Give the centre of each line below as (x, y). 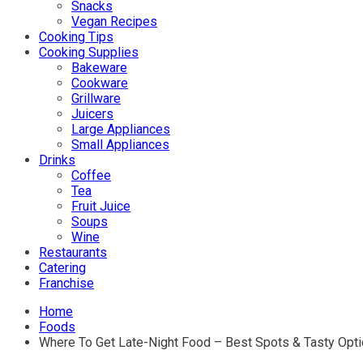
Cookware (100, 83)
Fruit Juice (101, 206)
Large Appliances (121, 129)
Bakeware (99, 68)
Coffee (91, 175)
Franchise (66, 283)
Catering (62, 268)
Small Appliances (120, 145)
